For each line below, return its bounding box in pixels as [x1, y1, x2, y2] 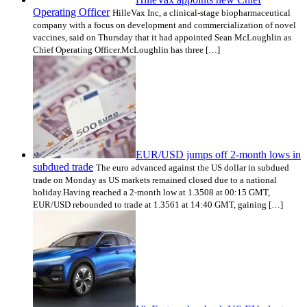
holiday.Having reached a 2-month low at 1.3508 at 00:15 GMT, [33, 186, 270, 197]
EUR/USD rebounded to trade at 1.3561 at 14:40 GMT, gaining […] [33, 199, 283, 210]
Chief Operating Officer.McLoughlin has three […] [33, 44, 220, 55]
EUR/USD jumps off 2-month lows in [136, 148, 301, 160]
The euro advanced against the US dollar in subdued [96, 162, 289, 173]
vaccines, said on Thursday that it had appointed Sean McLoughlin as [33, 32, 291, 42]
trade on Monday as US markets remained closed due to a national [33, 174, 277, 185]
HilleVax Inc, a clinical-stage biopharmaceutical [112, 7, 291, 18]
